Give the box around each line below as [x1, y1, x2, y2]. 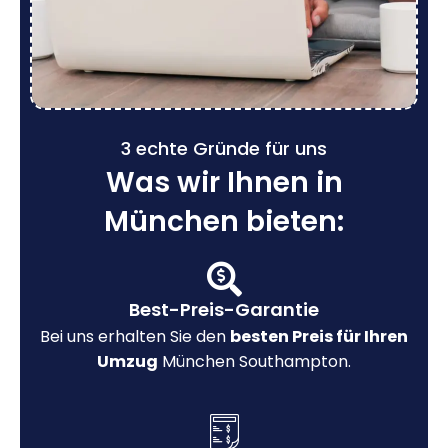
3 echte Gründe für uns [121, 135, 327, 161]
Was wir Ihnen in [105, 162, 343, 202]
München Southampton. [158, 349, 351, 373]
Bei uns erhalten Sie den [40, 324, 230, 348]
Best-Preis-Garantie [129, 296, 319, 322]
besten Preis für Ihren [230, 324, 408, 348]
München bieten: [104, 201, 344, 241]
